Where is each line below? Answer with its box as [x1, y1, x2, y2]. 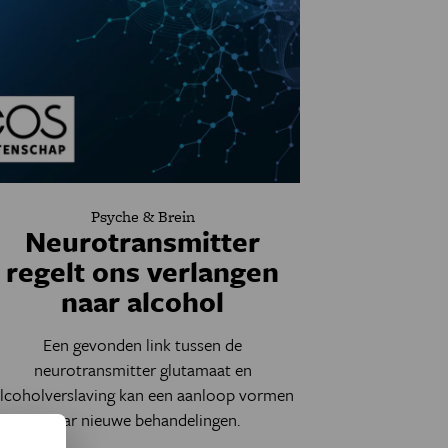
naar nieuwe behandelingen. [45, 407, 240, 432]
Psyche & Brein [90, 205, 195, 228]
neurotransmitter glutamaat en [33, 357, 252, 382]
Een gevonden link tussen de [43, 332, 243, 357]
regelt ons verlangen [6, 251, 280, 291]
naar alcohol [61, 281, 225, 321]
